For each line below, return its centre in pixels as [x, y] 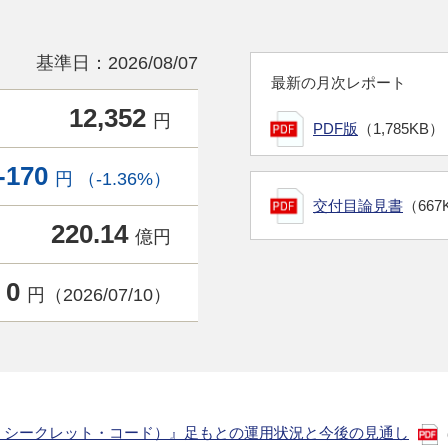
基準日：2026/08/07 [117, 63]
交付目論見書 [358, 205]
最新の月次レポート [338, 82]
